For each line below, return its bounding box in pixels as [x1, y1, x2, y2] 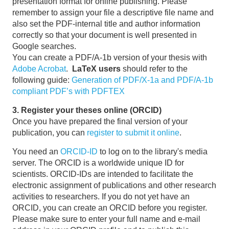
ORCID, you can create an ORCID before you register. [12, 203, 207, 212]
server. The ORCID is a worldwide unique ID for [12, 158, 184, 167]
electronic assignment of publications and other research [12, 180, 216, 190]
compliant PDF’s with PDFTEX [12, 86, 125, 96]
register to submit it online [87, 128, 179, 137]
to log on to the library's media [98, 147, 208, 156]
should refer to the [121, 64, 188, 73]
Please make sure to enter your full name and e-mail [12, 214, 200, 223]
